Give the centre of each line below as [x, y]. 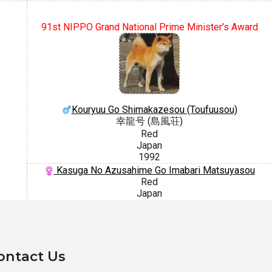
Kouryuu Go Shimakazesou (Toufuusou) [154, 109]
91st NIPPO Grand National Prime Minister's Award [149, 27]
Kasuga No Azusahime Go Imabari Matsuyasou [154, 170]
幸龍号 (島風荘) [149, 121]
